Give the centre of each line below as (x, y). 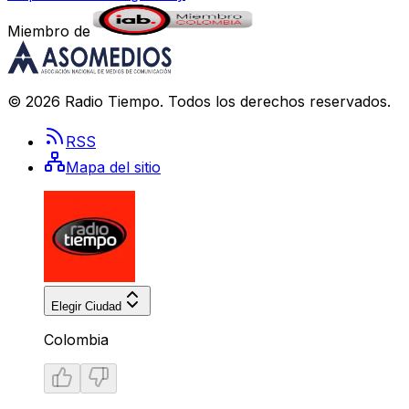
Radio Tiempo (112, 102)
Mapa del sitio (113, 168)
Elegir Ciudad (86, 307)
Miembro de (49, 31)
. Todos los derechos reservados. (275, 102)
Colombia (76, 340)
